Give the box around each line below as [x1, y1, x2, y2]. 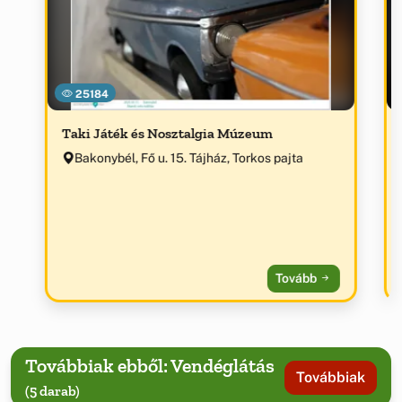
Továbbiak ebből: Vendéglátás [25, 354, 275, 379]
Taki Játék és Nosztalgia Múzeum [61, 125, 273, 143]
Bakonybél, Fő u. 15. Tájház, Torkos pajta [74, 151, 303, 166]
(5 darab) [25, 382, 80, 400]
